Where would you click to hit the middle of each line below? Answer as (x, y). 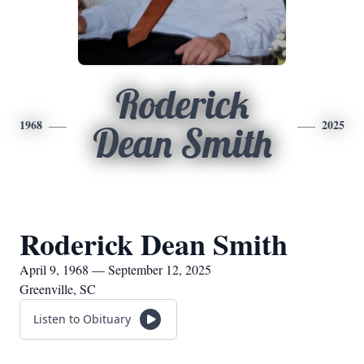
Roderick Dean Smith (154, 244)
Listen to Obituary (82, 319)
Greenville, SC (58, 289)
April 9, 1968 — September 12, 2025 (115, 269)
